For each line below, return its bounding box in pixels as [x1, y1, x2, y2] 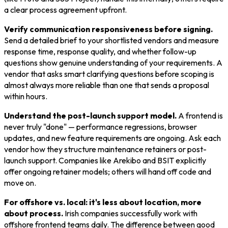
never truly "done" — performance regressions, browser [4, 122, 197, 132]
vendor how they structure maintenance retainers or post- [4, 144, 207, 155]
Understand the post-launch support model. [4, 110, 177, 121]
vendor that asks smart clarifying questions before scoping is [4, 69, 214, 79]
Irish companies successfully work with [63, 208, 197, 219]
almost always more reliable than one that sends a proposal [4, 80, 209, 91]
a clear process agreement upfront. [4, 5, 127, 15]
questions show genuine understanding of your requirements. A [4, 58, 222, 68]
